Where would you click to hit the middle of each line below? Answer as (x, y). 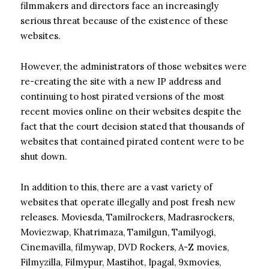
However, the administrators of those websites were (134, 66)
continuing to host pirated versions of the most (122, 96)
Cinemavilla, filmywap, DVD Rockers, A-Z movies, (125, 247)
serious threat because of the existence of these (124, 20)
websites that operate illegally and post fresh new (128, 202)
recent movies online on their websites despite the (131, 111)
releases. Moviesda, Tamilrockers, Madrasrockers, (127, 217)
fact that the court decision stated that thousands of (132, 126)
